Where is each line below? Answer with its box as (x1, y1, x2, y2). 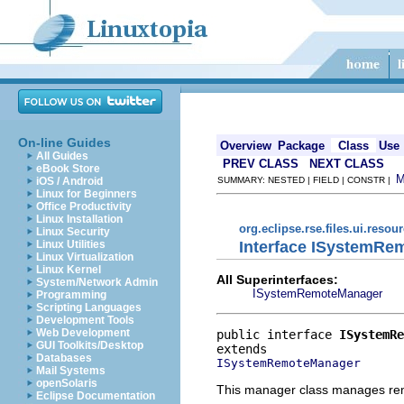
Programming (36, 289, 106, 301)
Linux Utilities (36, 238, 106, 251)
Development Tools (36, 314, 134, 326)
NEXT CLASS (309, 157, 384, 170)
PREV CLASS (223, 157, 298, 170)
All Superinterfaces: (216, 271, 338, 287)
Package (278, 139, 325, 152)
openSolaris (36, 377, 97, 390)
